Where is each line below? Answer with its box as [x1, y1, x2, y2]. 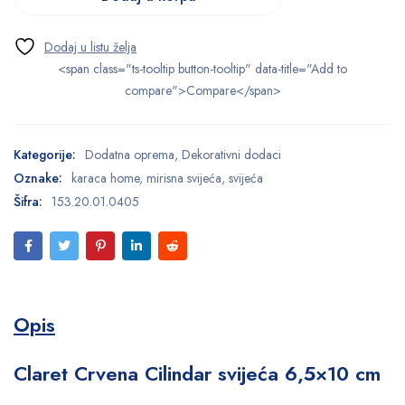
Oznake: [14, 168, 62, 187]
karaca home [71, 168, 139, 187]
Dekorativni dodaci [182, 145, 281, 164]
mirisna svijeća [146, 168, 221, 187]
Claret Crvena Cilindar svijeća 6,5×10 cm [14, 358, 381, 388]
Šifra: [14, 192, 42, 211]
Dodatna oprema [85, 145, 174, 164]
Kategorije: [14, 145, 76, 164]
